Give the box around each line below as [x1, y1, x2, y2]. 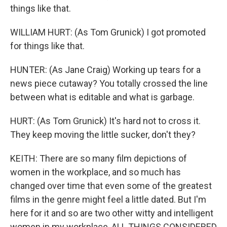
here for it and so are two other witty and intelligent [10, 208, 213, 218]
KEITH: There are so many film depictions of [10, 153, 187, 164]
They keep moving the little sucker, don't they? [10, 129, 196, 140]
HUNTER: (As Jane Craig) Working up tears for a [10, 64, 201, 75]
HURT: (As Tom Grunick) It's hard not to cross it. [10, 116, 201, 126]
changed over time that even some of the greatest [10, 180, 212, 191]
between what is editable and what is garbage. [10, 92, 195, 102]
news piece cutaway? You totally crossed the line [10, 78, 208, 89]
